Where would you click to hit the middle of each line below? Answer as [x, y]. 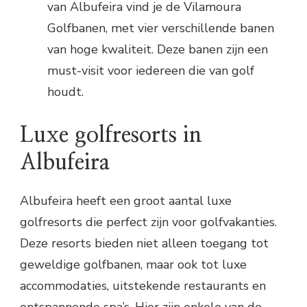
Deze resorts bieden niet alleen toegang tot [144, 243]
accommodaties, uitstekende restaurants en [143, 285]
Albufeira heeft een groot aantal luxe [126, 200]
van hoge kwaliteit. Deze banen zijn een [158, 49]
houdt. [65, 91]
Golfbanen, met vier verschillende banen [161, 28]
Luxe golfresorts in [111, 135]
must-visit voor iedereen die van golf [151, 70]
